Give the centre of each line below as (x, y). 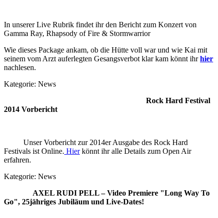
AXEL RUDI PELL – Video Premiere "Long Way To (107, 193)
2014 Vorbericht (31, 109)
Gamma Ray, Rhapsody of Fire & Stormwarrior (77, 33)
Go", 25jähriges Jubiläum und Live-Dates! (74, 202)
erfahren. (18, 160)
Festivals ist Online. (34, 151)
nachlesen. (20, 67)
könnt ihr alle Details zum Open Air (136, 151)
